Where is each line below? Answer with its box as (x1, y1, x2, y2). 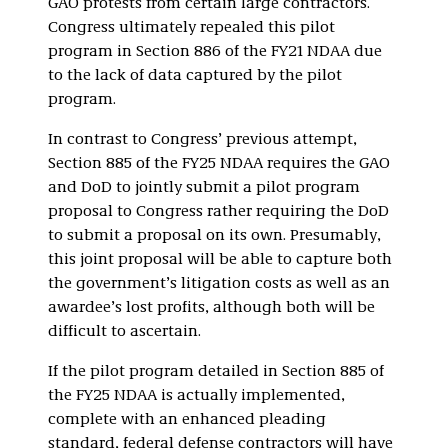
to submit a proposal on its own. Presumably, (48, 227, 381, 244)
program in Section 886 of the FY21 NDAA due (48, 43, 382, 60)
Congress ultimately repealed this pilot (48, 19, 335, 36)
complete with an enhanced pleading (48, 411, 326, 428)
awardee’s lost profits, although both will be (48, 299, 375, 316)
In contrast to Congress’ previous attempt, (48, 131, 357, 148)
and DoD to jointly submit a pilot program (48, 179, 360, 196)
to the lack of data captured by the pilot (48, 67, 342, 84)
